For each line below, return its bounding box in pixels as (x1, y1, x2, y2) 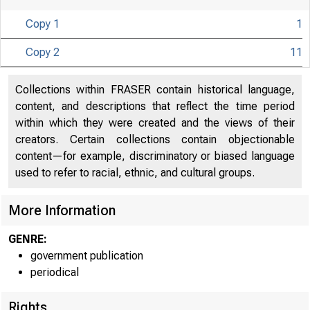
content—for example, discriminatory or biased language (15, 149, 295, 163)
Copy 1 (26, 17, 60, 30)
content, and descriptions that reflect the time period (15, 100, 295, 113)
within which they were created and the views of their (15, 116, 295, 129)
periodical (30, 266, 79, 279)
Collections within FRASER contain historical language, (15, 83, 295, 96)
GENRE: (8, 232, 47, 246)
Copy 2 (26, 46, 60, 59)
